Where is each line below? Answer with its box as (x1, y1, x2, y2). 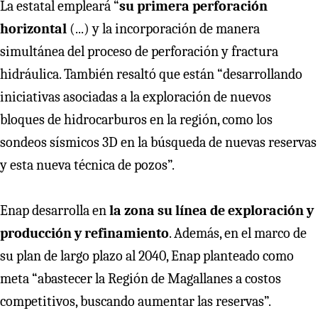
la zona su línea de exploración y (109, 202, 314, 219)
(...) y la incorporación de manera (67, 20, 260, 37)
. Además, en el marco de (169, 224, 307, 241)
